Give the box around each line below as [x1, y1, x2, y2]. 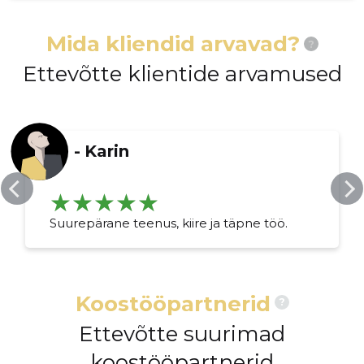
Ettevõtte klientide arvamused [22, 61, 342, 88]
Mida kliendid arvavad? [45, 31, 300, 58]
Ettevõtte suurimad [79, 321, 285, 348]
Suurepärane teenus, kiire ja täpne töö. [50, 215, 288, 232]
